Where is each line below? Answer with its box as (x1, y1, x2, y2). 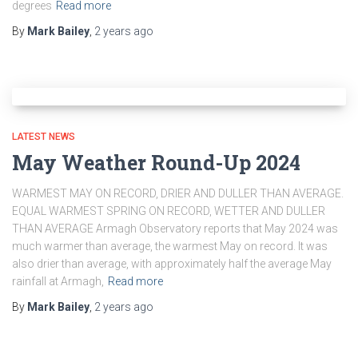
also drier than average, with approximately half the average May (12, 257, 332, 270)
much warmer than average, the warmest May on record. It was (12, 240, 328, 253)
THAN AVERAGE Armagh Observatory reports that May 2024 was (12, 222, 338, 235)
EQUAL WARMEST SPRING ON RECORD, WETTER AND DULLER (12, 205, 325, 217)
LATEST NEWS (12, 131, 75, 142)
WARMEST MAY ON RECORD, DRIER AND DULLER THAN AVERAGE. (12, 187, 344, 200)
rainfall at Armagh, (12, 275, 104, 288)
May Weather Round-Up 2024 (12, 149, 300, 176)
